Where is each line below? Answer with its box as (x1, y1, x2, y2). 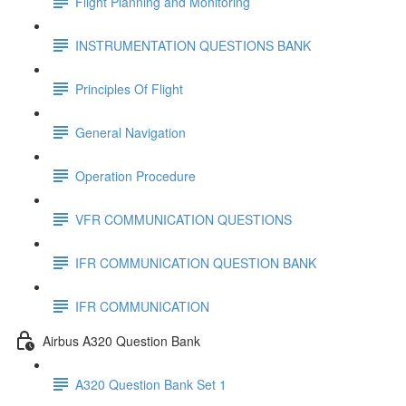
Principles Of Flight (75, 79, 183, 98)
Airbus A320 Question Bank (43, 331, 200, 350)
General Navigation (75, 122, 186, 141)
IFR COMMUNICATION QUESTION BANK (75, 253, 316, 272)
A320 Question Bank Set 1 (75, 374, 227, 393)
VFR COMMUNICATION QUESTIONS (75, 209, 292, 228)
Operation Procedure (75, 166, 196, 185)
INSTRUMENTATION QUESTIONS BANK (75, 35, 311, 54)
